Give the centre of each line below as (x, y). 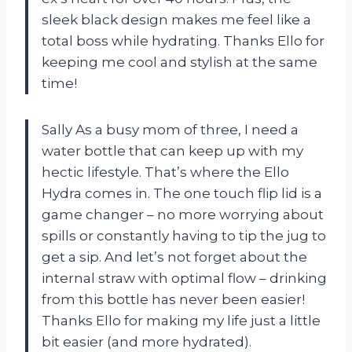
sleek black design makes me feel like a (176, 19)
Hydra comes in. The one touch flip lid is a (182, 193)
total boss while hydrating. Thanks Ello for (183, 40)
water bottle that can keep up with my (172, 150)
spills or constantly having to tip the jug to (184, 235)
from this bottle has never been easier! (173, 299)
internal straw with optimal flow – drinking (184, 278)
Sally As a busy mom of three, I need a (170, 129)
